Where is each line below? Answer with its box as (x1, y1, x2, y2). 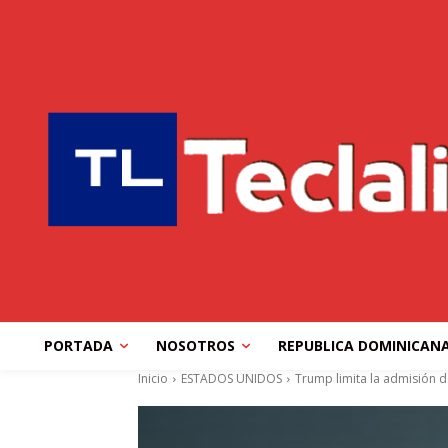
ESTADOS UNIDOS (181, 370, 282, 388)
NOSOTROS (155, 336, 235, 356)
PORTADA (43, 336, 113, 356)
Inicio (138, 370, 168, 388)
